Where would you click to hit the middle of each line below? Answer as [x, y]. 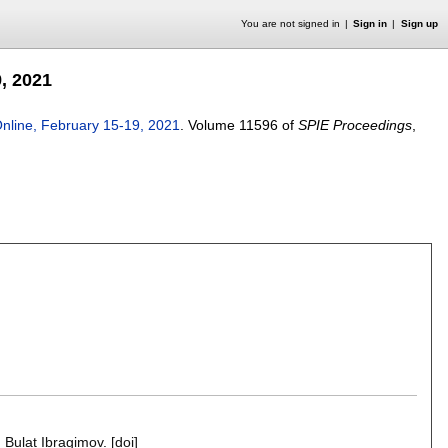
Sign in [370, 23]
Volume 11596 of [243, 125]
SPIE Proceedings [355, 125]
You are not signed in [290, 23]
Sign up [419, 23]
